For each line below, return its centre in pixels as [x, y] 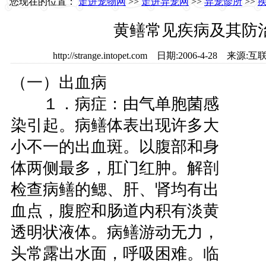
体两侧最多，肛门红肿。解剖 [115, 168]
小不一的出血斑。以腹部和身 [115, 147]
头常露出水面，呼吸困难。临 [115, 254]
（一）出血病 [58, 83]
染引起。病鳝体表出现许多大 [115, 125]
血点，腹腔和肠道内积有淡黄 [115, 211]
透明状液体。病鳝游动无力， [115, 232]
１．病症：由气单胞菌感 [115, 104]
